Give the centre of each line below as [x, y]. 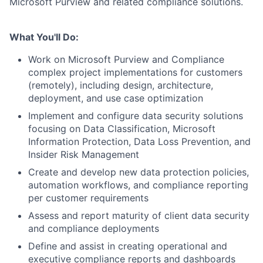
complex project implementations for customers [135, 72]
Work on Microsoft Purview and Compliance [126, 59]
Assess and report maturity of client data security [139, 215]
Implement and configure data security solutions [136, 116]
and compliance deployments [94, 228]
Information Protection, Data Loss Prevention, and [139, 141]
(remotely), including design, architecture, [121, 85]
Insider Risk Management [84, 154]
